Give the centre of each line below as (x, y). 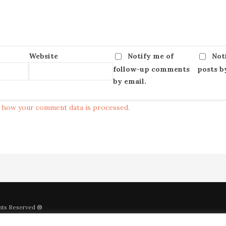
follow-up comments (151, 69)
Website (43, 56)
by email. (129, 81)
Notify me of (150, 56)
